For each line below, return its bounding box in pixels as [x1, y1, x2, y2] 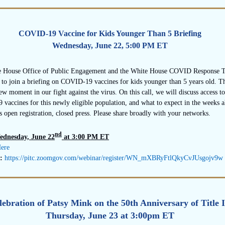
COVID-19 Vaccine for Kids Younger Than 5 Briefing [19, 29, 201, 38]
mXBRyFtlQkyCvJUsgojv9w [141, 154, 223, 162]
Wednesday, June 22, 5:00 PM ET [52, 41, 168, 50]
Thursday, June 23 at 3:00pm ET [46, 210, 174, 221]
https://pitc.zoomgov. [5, 154, 64, 162]
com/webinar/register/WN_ [64, 154, 141, 162]
